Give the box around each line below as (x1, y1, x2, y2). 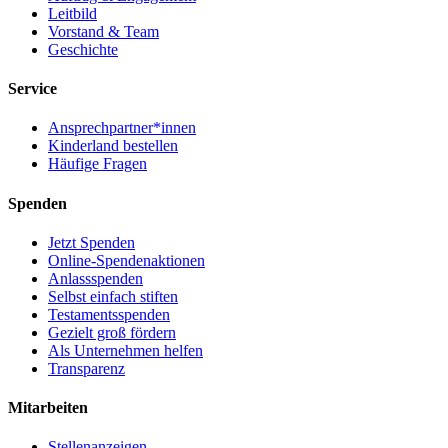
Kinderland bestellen (48, 137, 178, 155)
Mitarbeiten (8, 399, 88, 417)
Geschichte (48, 40, 118, 58)
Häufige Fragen (48, 155, 147, 173)
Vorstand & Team (48, 22, 159, 40)
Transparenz (48, 359, 125, 377)
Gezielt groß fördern (48, 323, 176, 341)
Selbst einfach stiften (48, 287, 178, 305)
